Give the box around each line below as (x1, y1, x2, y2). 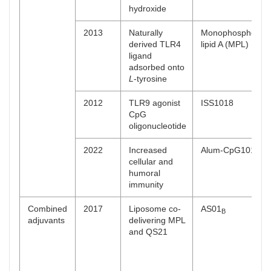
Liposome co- (129, 204, 181, 214)
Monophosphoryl (201, 28, 265, 38)
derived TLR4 (129, 39, 181, 49)
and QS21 (129, 227, 168, 237)
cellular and (129, 157, 173, 166)
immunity (129, 180, 163, 189)
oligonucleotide (129, 121, 186, 131)
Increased (129, 145, 167, 155)
